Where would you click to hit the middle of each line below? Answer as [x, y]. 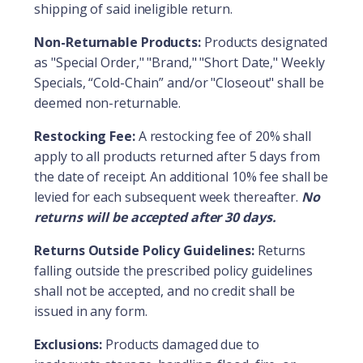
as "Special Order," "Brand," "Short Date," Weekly [179, 62]
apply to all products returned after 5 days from [177, 156]
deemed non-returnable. [108, 102]
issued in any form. [91, 311]
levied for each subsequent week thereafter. [168, 196]
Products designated [264, 42]
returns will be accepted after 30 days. [155, 217]
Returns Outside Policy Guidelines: [144, 250]
